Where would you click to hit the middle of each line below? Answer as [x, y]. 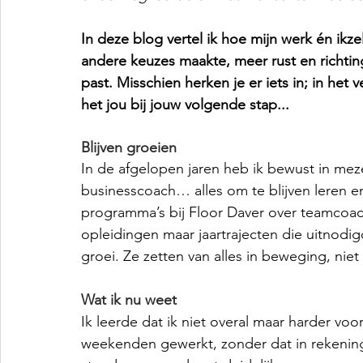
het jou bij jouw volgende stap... [185, 105]
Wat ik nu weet [129, 300]
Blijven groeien [129, 147]
